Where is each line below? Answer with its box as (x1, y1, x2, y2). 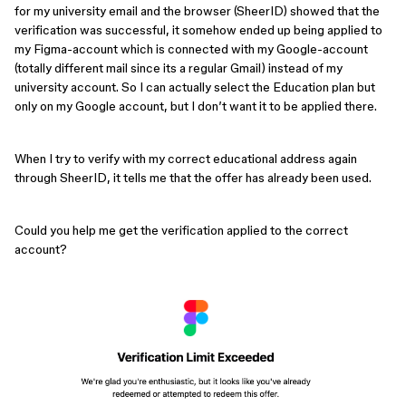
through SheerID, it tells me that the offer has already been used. (14, 170, 372, 185)
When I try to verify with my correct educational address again (14, 151, 357, 166)
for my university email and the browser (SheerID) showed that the (14, 4, 380, 18)
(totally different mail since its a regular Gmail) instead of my (14, 61, 343, 75)
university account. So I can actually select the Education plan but (14, 80, 375, 94)
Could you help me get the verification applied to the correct (14, 223, 348, 237)
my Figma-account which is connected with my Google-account (14, 42, 368, 56)
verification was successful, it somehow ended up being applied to (14, 23, 382, 37)
